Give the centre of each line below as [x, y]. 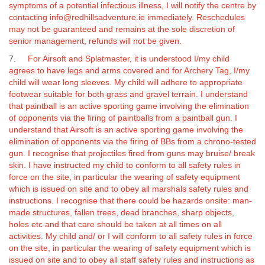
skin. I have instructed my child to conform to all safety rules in [125, 165]
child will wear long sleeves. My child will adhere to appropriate [126, 82]
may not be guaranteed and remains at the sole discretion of [122, 29]
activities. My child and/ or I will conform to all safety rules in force [131, 236]
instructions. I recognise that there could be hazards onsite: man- [130, 201]
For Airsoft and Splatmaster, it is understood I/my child [125, 59]
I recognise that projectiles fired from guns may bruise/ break [140, 153]
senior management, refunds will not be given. [95, 41]
